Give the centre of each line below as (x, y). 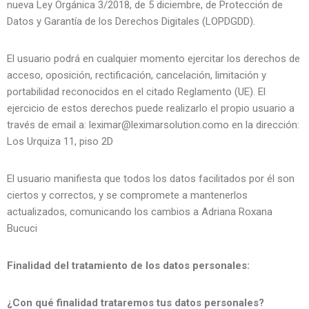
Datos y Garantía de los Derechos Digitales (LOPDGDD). (131, 21)
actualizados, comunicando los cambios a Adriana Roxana (140, 211)
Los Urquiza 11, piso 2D (60, 141)
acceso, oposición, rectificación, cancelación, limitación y (137, 75)
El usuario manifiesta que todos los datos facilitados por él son (151, 178)
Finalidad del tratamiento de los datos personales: (128, 265)
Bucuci (22, 228)
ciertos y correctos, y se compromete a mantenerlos (127, 195)
